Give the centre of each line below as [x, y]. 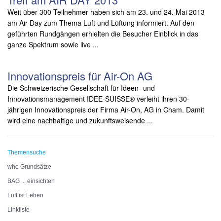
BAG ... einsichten [31, 181]
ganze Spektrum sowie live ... [53, 44]
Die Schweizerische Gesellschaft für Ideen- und [81, 88]
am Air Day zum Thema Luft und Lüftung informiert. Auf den [101, 22]
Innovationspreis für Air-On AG [80, 75]
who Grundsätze [29, 166]
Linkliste [18, 209]
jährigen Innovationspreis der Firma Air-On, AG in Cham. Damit [106, 109]
